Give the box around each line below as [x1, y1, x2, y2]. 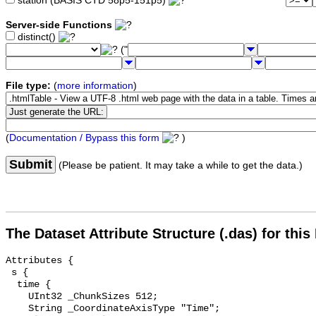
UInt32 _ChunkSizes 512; [6, 291, 28, 303]
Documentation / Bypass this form [9, 133, 159, 144]
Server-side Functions [6, 20, 112, 31]
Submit [9, 157, 52, 172]
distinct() [15, 32, 59, 43]
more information [57, 80, 133, 92]
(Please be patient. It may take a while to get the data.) [56, 160, 303, 171]
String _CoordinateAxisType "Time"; [6, 303, 28, 315]
